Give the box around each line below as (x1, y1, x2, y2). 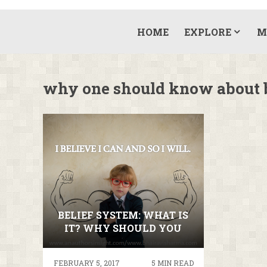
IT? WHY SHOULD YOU (64, 221, 182, 234)
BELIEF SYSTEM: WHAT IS (58, 208, 189, 221)
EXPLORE (184, 26, 231, 38)
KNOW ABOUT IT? (77, 234, 169, 247)
